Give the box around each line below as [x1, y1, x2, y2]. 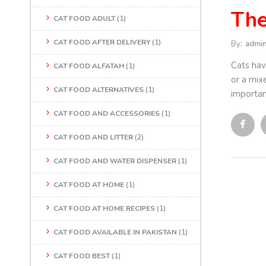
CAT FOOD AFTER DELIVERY [53, 37, 150, 47]
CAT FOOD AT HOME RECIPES [53, 204, 155, 213]
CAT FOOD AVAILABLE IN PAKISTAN [53, 227, 177, 237]
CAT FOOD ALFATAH [53, 61, 124, 71]
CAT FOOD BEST [53, 251, 110, 261]
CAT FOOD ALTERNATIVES [53, 85, 144, 94]
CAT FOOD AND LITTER [53, 132, 133, 142]
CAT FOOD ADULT [53, 14, 115, 23]
